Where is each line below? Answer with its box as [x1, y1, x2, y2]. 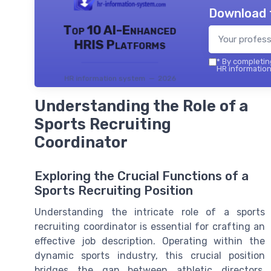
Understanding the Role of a [34, 97, 248, 116]
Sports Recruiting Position [34, 183, 193, 198]
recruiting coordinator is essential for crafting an [34, 221, 265, 233]
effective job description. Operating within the [34, 235, 265, 247]
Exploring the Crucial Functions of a [34, 169, 249, 184]
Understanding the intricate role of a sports [34, 206, 265, 218]
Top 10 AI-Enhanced [63, 22, 177, 38]
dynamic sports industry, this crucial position [34, 250, 265, 262]
